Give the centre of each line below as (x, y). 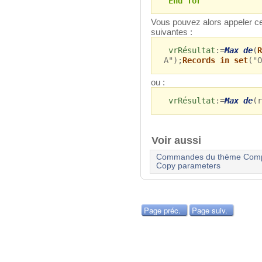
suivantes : (172, 32)
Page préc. (162, 211)
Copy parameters (188, 166)
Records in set (215, 61)
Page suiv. (209, 211)
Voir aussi (179, 140)
